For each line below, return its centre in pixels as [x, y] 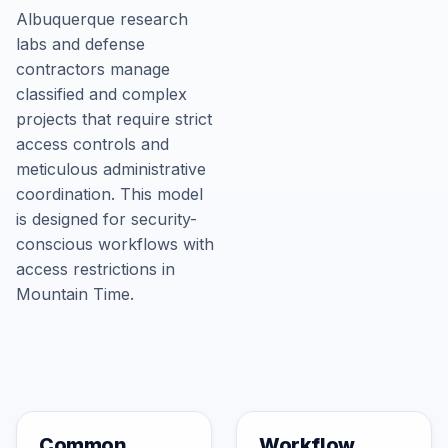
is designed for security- [106, 219]
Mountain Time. [75, 294]
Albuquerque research [102, 19]
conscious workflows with [115, 244]
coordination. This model [109, 194]
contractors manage [93, 69]
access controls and [92, 144]
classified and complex [101, 94]
